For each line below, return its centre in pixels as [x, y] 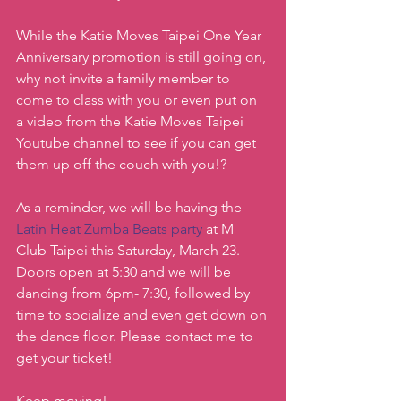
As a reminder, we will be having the [131, 208]
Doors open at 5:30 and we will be [125, 272]
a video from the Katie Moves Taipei [132, 122]
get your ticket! [64, 358]
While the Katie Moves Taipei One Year [141, 36]
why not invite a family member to [125, 79]
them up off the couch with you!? [121, 165]
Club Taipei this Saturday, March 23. [130, 251]
